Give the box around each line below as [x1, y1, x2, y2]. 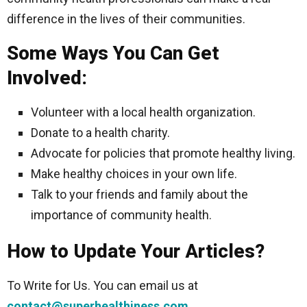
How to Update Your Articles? [7, 240, 265, 263]
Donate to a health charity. [31, 125, 170, 140]
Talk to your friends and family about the [31, 187, 248, 202]
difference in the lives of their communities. [7, 12, 245, 27]
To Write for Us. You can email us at [7, 278, 198, 293]
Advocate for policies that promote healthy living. [31, 146, 295, 161]
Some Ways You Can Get [7, 42, 219, 65]
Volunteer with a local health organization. [31, 105, 256, 120]
